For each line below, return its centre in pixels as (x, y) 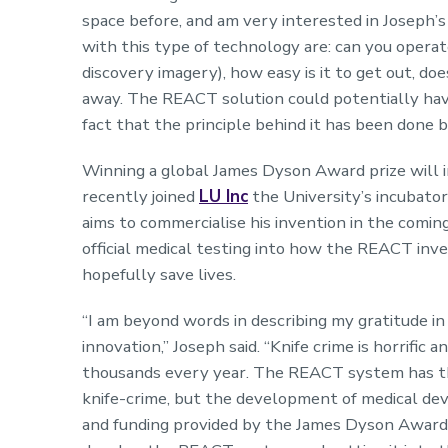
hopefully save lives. (159, 274)
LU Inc (223, 196)
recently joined (140, 196)
